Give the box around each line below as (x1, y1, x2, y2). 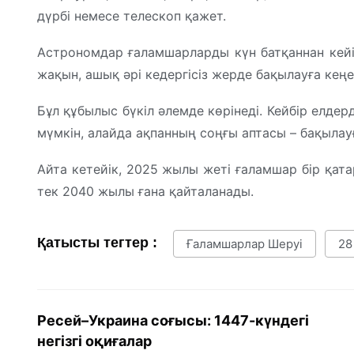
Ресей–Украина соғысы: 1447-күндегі (37, 311, 309, 329)
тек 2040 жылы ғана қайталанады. (37, 183, 254, 200)
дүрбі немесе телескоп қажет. (37, 8, 226, 24)
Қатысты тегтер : (37, 235, 157, 251)
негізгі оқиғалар (37, 332, 152, 349)
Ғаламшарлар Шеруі (186, 236, 303, 252)
